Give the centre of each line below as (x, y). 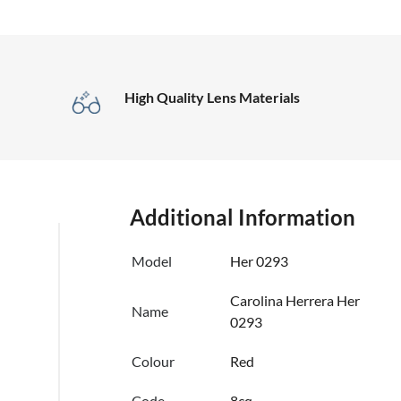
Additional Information (243, 218)
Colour (154, 362)
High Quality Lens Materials (212, 98)
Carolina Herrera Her (295, 301)
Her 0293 (260, 261)
